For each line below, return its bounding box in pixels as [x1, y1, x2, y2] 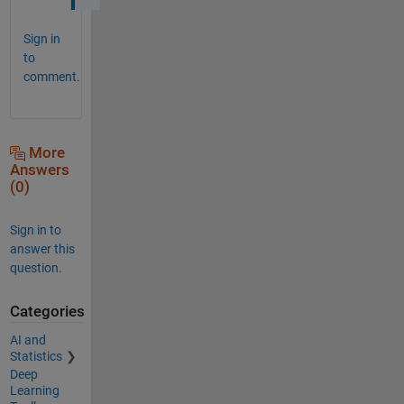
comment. [23, 69, 80, 84]
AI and [9, 333, 46, 348]
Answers [9, 161, 69, 179]
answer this [9, 241, 75, 256]
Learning [9, 383, 60, 399]
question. [9, 260, 62, 275]
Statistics [9, 349, 62, 364]
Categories [9, 302, 85, 320]
